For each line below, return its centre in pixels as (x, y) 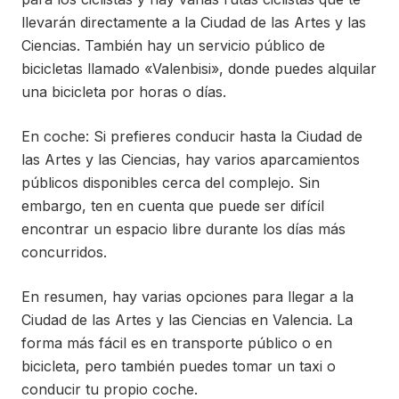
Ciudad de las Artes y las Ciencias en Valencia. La (187, 320)
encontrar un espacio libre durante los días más (183, 229)
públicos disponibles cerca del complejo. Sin (171, 183)
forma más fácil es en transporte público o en (177, 343)
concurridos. (64, 252)
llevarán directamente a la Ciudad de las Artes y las (194, 23)
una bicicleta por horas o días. (124, 92)
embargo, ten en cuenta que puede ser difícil (173, 206)
